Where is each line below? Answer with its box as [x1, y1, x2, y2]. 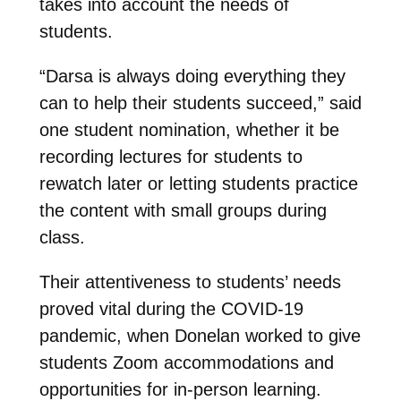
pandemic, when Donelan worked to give [38, 325, 361, 346]
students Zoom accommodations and [38, 352, 334, 372]
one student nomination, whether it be [38, 119, 339, 140]
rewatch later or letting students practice [38, 173, 358, 193]
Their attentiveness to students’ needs [38, 271, 341, 292]
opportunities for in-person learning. [38, 379, 321, 399]
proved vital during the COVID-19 [38, 298, 303, 319]
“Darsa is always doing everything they [38, 65, 346, 86]
